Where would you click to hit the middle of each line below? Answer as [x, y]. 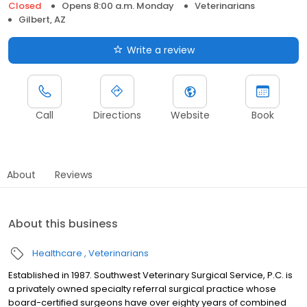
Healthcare [57, 253]
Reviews [74, 174]
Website [190, 115]
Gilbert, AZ [42, 19]
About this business [63, 223]
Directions [117, 115]
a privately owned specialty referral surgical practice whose [142, 288]
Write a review [160, 50]
